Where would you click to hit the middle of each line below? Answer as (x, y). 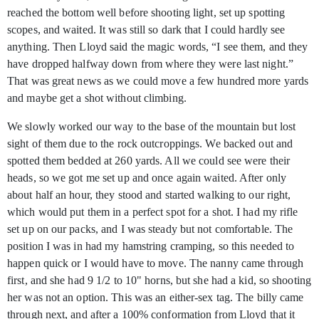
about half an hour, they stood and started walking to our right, (149, 195)
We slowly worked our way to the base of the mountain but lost (152, 127)
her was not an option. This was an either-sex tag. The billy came (156, 298)
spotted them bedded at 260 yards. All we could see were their (149, 161)
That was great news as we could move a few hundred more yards (158, 81)
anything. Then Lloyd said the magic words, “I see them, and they (158, 47)
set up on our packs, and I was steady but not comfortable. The (150, 229)
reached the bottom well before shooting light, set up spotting (146, 13)
